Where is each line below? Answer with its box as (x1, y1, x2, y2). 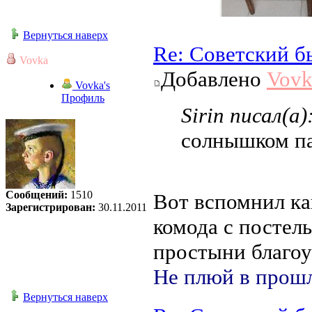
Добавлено (161, 67, 267, 92)
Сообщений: (6, 189, 68, 201)
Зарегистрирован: (6, 201, 95, 214)
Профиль (61, 92, 104, 104)
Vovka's (72, 79, 110, 92)
